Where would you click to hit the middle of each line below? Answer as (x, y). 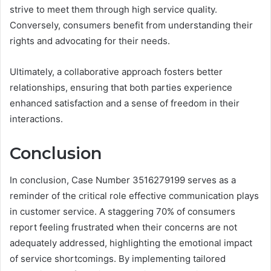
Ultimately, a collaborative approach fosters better (116, 71)
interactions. (36, 119)
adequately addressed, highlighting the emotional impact (131, 243)
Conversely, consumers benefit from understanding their (131, 25)
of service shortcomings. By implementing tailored (118, 259)
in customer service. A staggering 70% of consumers (122, 212)
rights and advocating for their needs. (90, 41)
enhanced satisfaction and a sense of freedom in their (125, 103)
